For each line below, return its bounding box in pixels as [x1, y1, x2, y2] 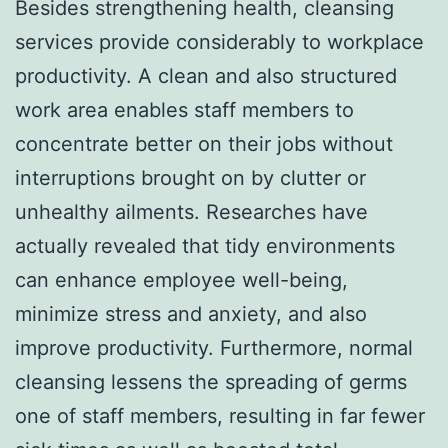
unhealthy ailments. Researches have [15, 199, 368, 224]
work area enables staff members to [15, 97, 354, 122]
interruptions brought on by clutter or [15, 165, 366, 190]
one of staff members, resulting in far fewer [15, 403, 425, 428]
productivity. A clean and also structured [15, 63, 397, 88]
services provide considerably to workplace [15, 29, 424, 54]
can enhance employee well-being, [15, 267, 348, 292]
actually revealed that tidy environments [15, 233, 395, 258]
